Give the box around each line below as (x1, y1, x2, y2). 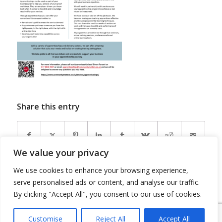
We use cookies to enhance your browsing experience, (13, 166, 188, 175)
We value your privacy (13, 147, 109, 159)
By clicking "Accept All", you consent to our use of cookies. (13, 189, 202, 199)
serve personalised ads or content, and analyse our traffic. (13, 177, 200, 187)
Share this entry (16, 101, 80, 112)
